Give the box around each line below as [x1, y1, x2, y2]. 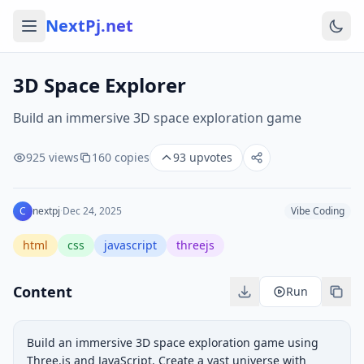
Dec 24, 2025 [63, 204, 122, 218]
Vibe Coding [291, 204, 344, 218]
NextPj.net [45, 15, 133, 37]
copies [111, 149, 149, 165]
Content [13, 282, 72, 301]
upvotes [186, 149, 232, 165]
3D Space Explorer [13, 71, 186, 98]
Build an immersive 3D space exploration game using [27, 335, 318, 350]
